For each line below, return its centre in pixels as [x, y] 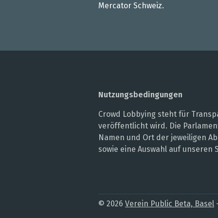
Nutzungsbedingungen [140, 95]
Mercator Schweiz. [131, 6]
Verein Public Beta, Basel [170, 204]
